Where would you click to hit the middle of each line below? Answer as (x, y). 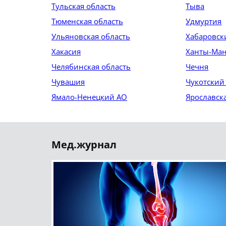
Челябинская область (91, 67)
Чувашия (68, 82)
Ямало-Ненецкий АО (89, 97)
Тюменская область (87, 21)
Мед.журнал (84, 145)
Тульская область (83, 6)
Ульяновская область (91, 36)
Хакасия (66, 51)
